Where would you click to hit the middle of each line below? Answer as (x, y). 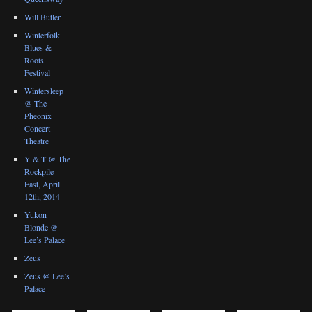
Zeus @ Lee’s (47, 275)
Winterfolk (42, 34)
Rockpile (39, 171)
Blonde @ (41, 227)
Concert (38, 128)
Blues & (38, 47)
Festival (38, 72)
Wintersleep (44, 90)
